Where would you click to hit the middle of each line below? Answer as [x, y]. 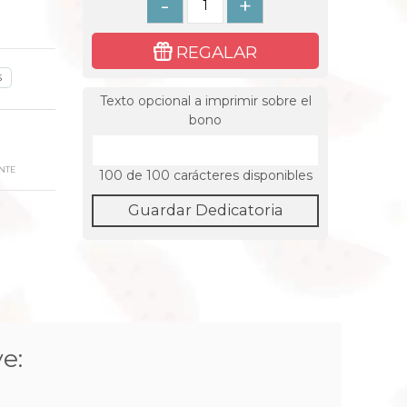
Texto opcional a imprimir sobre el [205, 101]
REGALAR [217, 52]
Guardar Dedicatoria [205, 210]
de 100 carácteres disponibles [217, 175]
